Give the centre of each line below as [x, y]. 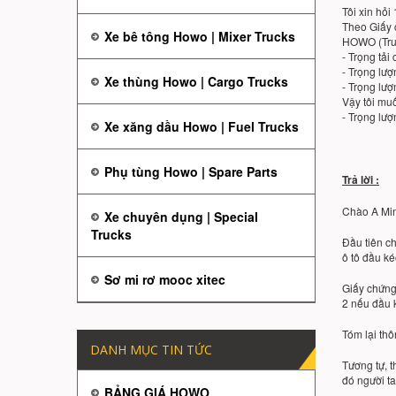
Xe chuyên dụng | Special [181, 217]
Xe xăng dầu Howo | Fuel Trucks [202, 127]
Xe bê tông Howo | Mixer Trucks [200, 37]
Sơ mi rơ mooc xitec [165, 280]
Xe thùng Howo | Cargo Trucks [196, 82]
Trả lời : [361, 180]
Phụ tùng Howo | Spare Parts [191, 172]
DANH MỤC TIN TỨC [151, 350]
